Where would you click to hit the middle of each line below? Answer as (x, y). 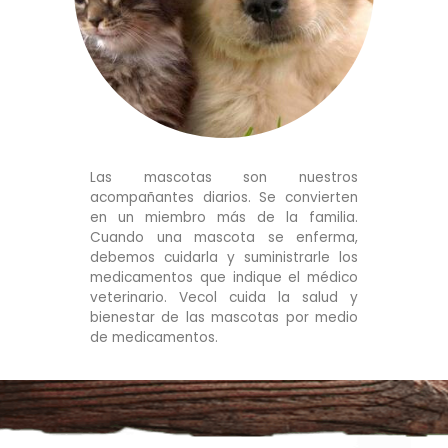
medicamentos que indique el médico (224, 277)
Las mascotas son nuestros (224, 177)
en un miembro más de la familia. (224, 217)
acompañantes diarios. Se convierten (224, 197)
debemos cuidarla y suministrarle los (224, 257)
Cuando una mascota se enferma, (224, 237)
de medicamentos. (154, 337)
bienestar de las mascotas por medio (224, 317)
